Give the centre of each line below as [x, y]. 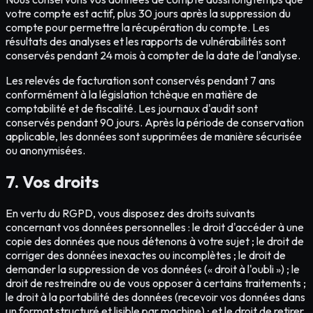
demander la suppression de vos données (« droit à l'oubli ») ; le [153, 269]
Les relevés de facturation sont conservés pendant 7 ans [140, 80]
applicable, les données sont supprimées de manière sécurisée [154, 136]
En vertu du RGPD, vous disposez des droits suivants [130, 213]
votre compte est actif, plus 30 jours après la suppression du [148, 13]
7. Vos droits [52, 181]
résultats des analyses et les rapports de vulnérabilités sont [146, 41]
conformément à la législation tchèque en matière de [132, 94]
